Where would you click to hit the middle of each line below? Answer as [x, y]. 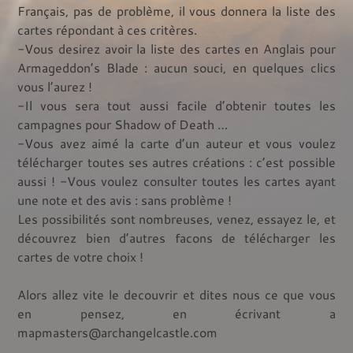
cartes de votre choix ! [81, 256]
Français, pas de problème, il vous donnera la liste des [176, 11]
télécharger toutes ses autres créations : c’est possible [176, 162]
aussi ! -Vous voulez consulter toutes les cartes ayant [176, 181]
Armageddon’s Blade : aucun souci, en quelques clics [176, 67]
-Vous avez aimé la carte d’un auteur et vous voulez [176, 143]
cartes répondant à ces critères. [108, 30]
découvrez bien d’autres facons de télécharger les [176, 238]
